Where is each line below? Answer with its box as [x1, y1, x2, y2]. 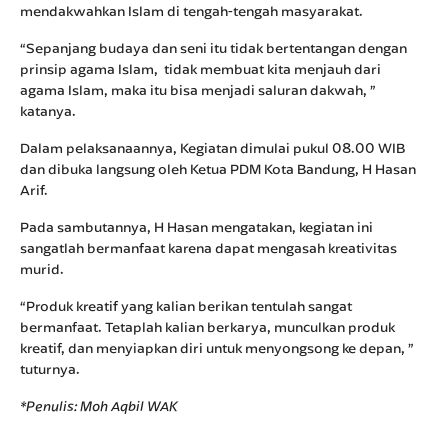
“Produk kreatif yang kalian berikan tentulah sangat [20, 297, 352, 315]
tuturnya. [20, 360, 80, 378]
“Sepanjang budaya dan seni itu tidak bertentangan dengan [20, 39, 407, 57]
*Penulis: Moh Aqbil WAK [20, 398, 178, 415]
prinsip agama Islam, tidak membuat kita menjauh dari [20, 60, 381, 78]
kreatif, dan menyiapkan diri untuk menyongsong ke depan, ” [20, 339, 414, 357]
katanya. [20, 102, 76, 120]
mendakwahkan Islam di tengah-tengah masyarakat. [20, 2, 363, 20]
